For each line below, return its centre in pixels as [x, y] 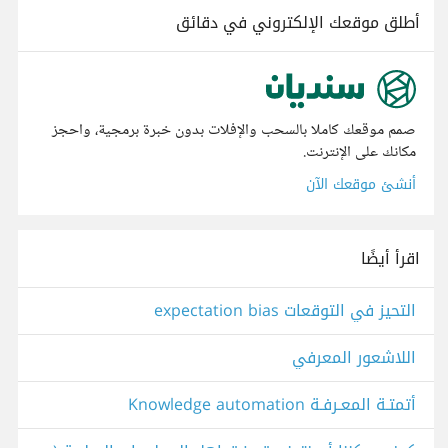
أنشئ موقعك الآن [361, 185]
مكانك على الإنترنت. [359, 153]
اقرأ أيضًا [390, 259]
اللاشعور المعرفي [354, 358]
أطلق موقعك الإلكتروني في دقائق [298, 22]
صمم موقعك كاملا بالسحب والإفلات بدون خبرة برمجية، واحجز [234, 131]
